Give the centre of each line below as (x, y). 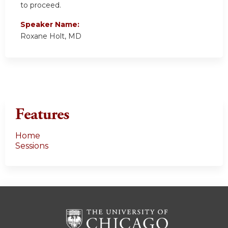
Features (42, 114)
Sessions (32, 146)
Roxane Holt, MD (51, 36)
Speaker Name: (51, 24)
